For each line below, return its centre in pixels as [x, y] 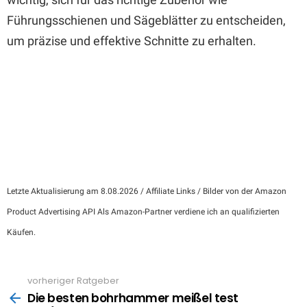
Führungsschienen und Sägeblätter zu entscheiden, [146, 20]
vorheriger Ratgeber [73, 281]
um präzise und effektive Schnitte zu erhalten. [132, 41]
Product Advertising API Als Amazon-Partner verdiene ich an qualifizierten [143, 212]
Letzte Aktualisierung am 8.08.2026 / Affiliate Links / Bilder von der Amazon [147, 191]
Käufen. [21, 232]
